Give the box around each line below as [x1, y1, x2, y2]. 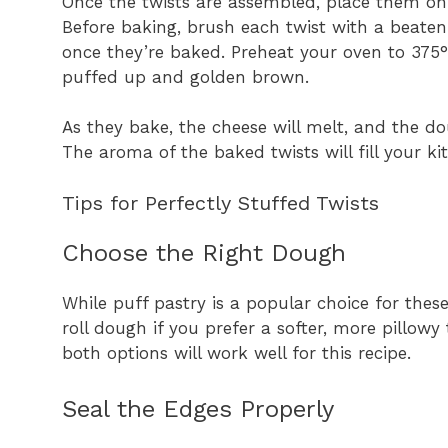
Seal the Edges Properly [62, 395, 334, 424]
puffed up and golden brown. [62, 66, 309, 87]
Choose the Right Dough [62, 238, 346, 267]
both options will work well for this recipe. [62, 342, 411, 363]
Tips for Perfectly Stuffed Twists [62, 190, 379, 215]
